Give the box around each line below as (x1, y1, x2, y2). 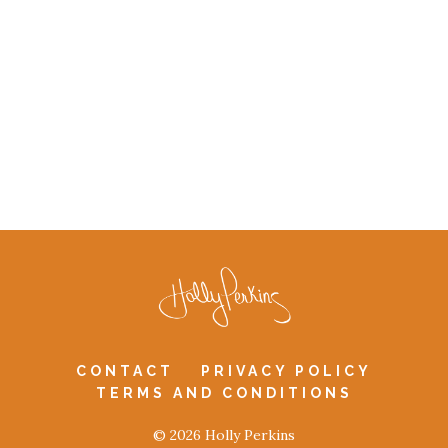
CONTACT (76, 363, 174, 380)
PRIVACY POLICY (201, 363, 372, 380)
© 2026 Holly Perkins (153, 426, 295, 445)
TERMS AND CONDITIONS (95, 385, 353, 402)
